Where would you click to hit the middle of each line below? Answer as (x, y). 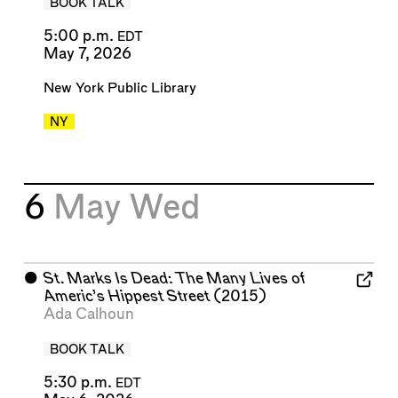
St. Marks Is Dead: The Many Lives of (174, 279)
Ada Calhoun (88, 314)
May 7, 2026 (87, 54)
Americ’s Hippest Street (126, 297)
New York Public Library (119, 88)
